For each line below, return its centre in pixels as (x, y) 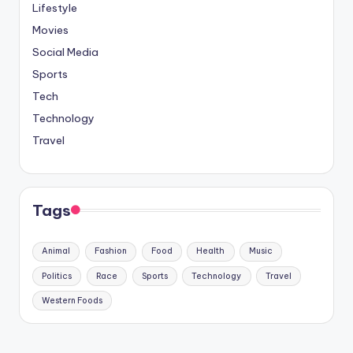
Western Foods (72, 300)
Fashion (110, 251)
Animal (56, 251)
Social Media (65, 52)
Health (211, 251)
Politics (57, 276)
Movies (50, 30)
